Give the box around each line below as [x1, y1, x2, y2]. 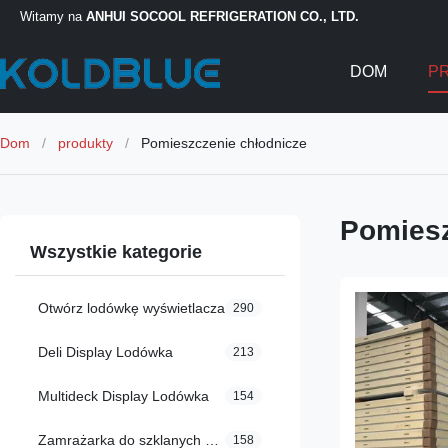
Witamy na [20, 8, 86, 24]
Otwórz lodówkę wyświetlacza [38, 300, 225, 316]
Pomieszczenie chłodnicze [141, 135, 307, 151]
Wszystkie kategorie [30, 242, 202, 262]
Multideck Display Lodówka [38, 388, 209, 404]
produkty [58, 135, 113, 151]
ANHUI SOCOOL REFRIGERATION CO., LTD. [86, 8, 359, 24]
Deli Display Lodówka [38, 344, 173, 360]
